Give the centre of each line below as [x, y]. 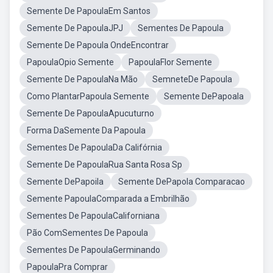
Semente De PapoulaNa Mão [82, 79]
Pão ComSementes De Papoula [87, 233]
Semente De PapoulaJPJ [75, 28]
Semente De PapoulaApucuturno [90, 113]
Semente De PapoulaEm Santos [89, 11]
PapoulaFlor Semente [170, 62]
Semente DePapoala [204, 96]
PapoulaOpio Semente [70, 62]
